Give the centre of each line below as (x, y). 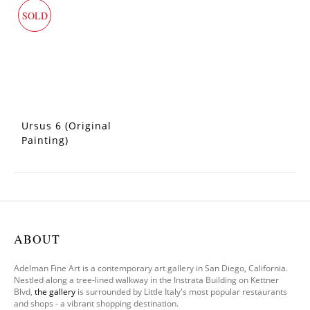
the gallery (55, 292)
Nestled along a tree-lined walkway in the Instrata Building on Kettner (146, 280)
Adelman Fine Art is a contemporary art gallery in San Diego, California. (151, 268)
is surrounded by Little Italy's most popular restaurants (181, 292)
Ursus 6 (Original (66, 126)
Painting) (45, 140)
